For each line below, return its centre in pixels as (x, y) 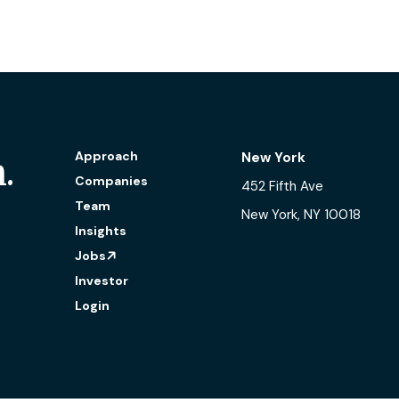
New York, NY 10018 (301, 214)
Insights (101, 230)
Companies (112, 180)
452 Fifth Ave (282, 186)
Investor (102, 280)
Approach (107, 155)
